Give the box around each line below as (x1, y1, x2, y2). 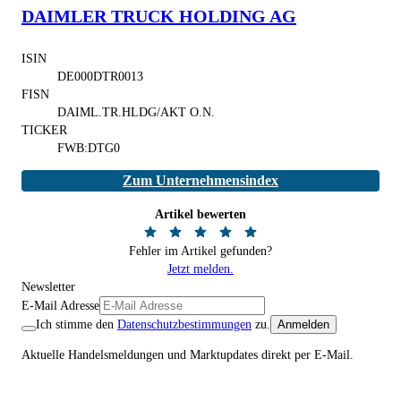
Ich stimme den (36, 317, 114, 331)
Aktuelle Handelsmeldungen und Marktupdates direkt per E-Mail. (21, 347, 354, 362)
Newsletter (21, 279, 75, 294)
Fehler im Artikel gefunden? (129, 243, 272, 258)
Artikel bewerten (155, 207, 246, 221)
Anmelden (277, 317, 329, 331)
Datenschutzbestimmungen (117, 317, 252, 331)
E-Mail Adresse (21, 298, 99, 312)
